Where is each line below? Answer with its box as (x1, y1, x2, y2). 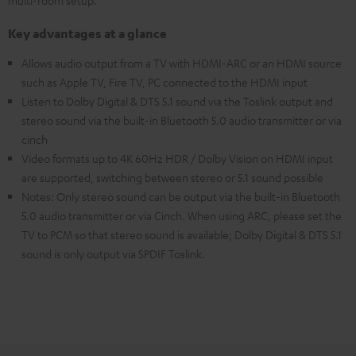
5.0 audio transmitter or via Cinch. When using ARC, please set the (21, 208, 342, 222)
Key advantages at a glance (8, 25, 167, 41)
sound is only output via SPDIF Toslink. (21, 246, 205, 261)
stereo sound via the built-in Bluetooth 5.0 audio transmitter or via (21, 113, 342, 127)
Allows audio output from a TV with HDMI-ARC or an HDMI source (21, 56, 342, 70)
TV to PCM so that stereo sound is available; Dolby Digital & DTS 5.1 (21, 227, 342, 242)
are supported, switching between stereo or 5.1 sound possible (21, 170, 323, 184)
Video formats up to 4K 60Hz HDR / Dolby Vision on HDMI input (21, 151, 333, 165)
